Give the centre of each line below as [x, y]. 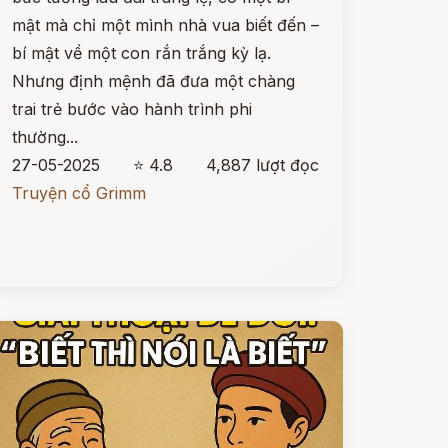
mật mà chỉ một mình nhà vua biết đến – [165, 25]
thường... [44, 137]
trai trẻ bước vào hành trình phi [131, 109]
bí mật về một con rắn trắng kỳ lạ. [141, 53]
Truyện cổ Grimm [78, 193]
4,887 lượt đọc [262, 165]
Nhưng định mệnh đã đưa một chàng [153, 81]
